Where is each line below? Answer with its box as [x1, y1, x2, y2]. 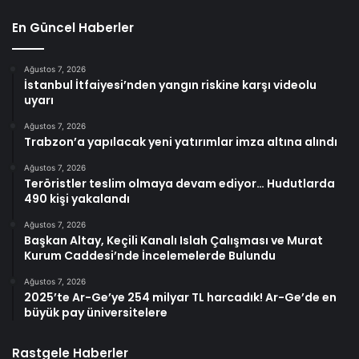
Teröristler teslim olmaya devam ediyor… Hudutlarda [24, 175, 335, 192]
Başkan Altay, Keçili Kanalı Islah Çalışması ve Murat [24, 232, 323, 248]
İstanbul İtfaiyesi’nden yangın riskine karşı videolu [24, 76, 317, 93]
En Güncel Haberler [12, 18, 134, 36]
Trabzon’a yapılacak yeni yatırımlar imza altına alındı [24, 133, 337, 150]
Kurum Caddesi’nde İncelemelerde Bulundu [24, 247, 276, 264]
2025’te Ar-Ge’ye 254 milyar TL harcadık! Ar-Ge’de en [24, 288, 337, 305]
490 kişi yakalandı [24, 190, 130, 207]
